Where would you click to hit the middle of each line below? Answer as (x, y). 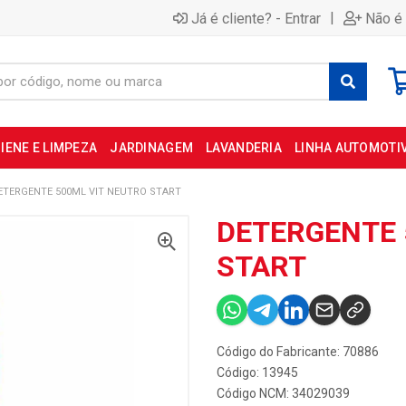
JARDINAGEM (152, 148)
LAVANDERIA (244, 148)
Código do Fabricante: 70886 (298, 352)
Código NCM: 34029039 (283, 393)
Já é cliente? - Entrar (256, 18)
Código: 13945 (257, 372)
